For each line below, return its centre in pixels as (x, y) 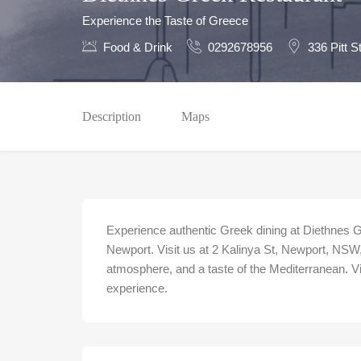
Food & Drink (138, 47)
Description (112, 116)
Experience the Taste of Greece (165, 21)
